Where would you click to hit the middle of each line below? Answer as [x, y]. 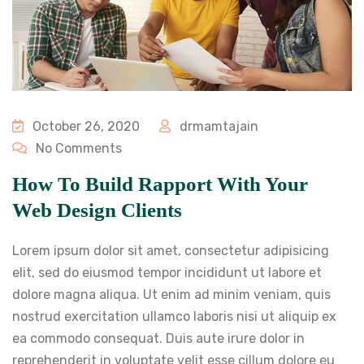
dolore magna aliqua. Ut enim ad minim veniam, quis [171, 294]
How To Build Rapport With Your [160, 184]
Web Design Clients [97, 210]
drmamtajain [217, 126]
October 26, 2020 [84, 126]
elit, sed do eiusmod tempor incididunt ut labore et [167, 272]
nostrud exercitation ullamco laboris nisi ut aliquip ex [174, 316]
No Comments [77, 148]
